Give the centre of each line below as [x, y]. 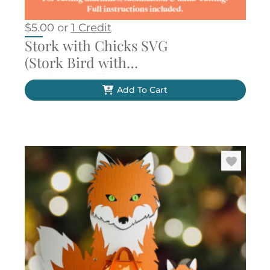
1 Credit [91, 27]
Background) [65, 79]
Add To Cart [142, 89]
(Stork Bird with [75, 62]
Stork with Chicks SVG [96, 45]
